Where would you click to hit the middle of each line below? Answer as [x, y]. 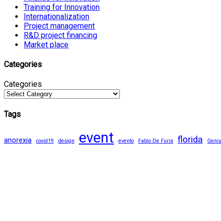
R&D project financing [60, 35]
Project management [59, 26]
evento [126, 141]
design [66, 141]
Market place [46, 44]
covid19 [45, 141]
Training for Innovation [62, 7]
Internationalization [56, 16]
